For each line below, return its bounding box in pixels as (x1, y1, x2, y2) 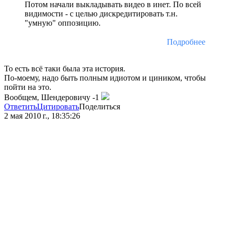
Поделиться (79, 102, 120, 111)
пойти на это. (4, 83, 51, 92)
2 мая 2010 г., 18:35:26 (4, 111, 80, 121)
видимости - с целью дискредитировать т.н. (25, 9, 178, 18)
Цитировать (37, 102, 79, 111)
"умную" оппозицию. (25, 18, 101, 28)
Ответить (4, 102, 37, 111)
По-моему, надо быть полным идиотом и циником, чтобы (4, 73, 206, 83)
